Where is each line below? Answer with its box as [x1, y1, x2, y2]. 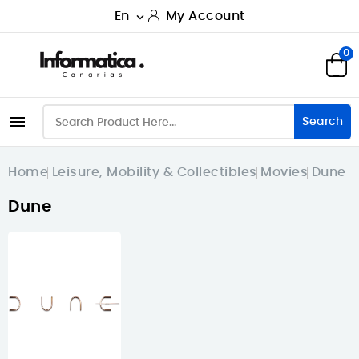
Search [302, 116, 343, 127]
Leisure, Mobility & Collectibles [51, 166, 257, 179]
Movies [260, 166, 308, 179]
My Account [165, 10, 245, 22]
